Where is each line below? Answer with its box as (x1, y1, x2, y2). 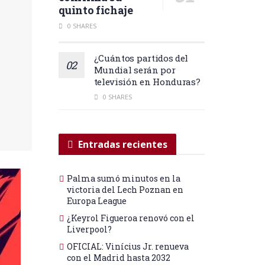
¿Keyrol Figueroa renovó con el (66, 212, 195, 224)
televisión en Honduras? (93, 75, 201, 88)
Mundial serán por (93, 63, 176, 76)
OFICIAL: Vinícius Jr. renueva (66, 240, 189, 252)
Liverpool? (66, 223, 112, 235)
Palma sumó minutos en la (66, 172, 180, 184)
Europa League (66, 195, 127, 206)
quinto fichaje (58, 2, 133, 17)
